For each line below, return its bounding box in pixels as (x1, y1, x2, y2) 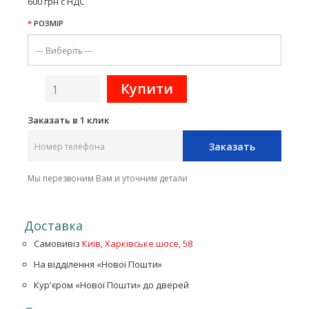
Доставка (24, 217, 83, 234)
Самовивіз (34, 237, 82, 250)
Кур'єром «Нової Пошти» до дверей (34, 279, 189, 291)
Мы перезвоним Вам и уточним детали (28, 172, 188, 184)
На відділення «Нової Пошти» (34, 258, 162, 270)
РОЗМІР (34, 18, 63, 28)
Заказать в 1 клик (28, 114, 109, 126)
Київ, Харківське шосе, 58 (82, 237, 192, 250)
